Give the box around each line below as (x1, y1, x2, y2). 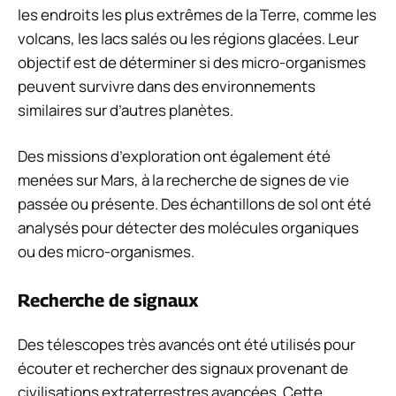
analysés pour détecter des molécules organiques (18, 217, 359, 239)
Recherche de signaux (18, 289, 199, 311)
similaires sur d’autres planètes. (18, 99, 233, 120)
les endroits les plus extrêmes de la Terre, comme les (18, 4, 377, 25)
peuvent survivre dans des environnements (18, 75, 316, 96)
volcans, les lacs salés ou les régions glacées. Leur (18, 27, 359, 49)
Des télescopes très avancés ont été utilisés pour (18, 333, 355, 354)
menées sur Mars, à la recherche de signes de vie (18, 170, 349, 191)
